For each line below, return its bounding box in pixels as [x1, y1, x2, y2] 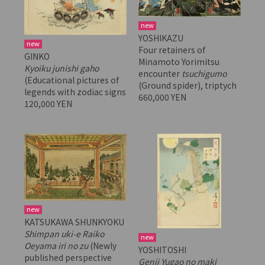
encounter [138, 67, 182, 80]
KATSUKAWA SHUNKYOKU [24, 216, 124, 228]
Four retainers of [138, 44, 205, 56]
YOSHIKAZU [138, 32, 183, 44]
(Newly [88, 240, 117, 252]
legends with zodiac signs [24, 86, 126, 98]
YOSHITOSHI [138, 244, 186, 256]
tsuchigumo [181, 67, 227, 80]
